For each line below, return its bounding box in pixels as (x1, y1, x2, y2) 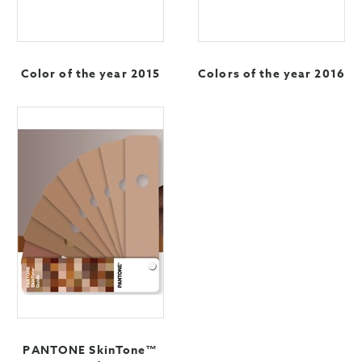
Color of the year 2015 (20, 65, 161, 82)
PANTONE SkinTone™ (23, 342, 158, 359)
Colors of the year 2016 (198, 65, 345, 82)
